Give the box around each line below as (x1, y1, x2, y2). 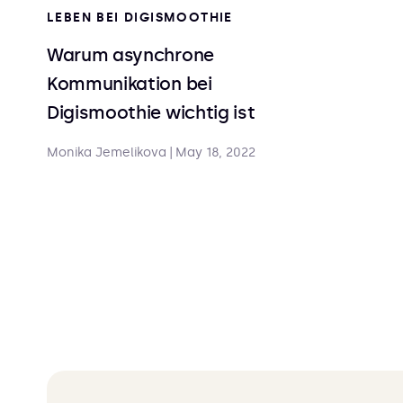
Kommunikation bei (47, 73, 212, 94)
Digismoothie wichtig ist (47, 102, 255, 123)
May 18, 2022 (175, 145, 255, 160)
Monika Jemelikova (47, 145, 166, 160)
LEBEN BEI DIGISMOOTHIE (47, 10, 233, 25)
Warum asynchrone (47, 44, 214, 66)
